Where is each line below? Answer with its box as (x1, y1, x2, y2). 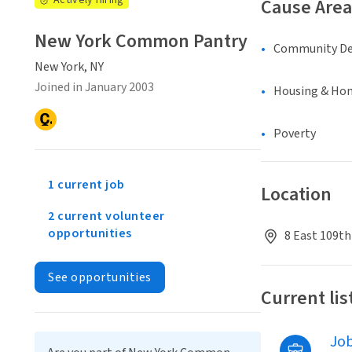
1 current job (48, 176, 125, 193)
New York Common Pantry (35, 27, 247, 55)
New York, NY (35, 58, 104, 75)
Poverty (273, 125, 316, 143)
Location (261, 181, 332, 209)
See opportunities (48, 269, 152, 286)
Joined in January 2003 (35, 79, 154, 96)
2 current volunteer (48, 207, 165, 225)
